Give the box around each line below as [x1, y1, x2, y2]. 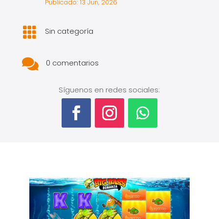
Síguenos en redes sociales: [59, 85, 160, 95]
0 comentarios [45, 58, 99, 68]
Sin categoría [44, 26, 93, 36]
